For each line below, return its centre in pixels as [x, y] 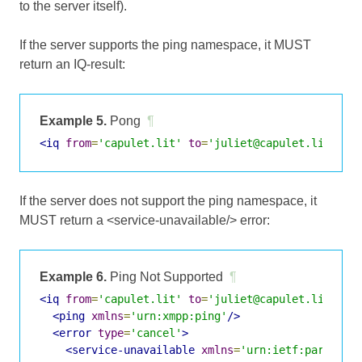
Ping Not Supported [165, 276]
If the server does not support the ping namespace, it [168, 200]
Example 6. [73, 276]
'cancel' [156, 333]
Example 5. [73, 120]
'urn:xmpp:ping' [179, 316]
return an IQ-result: [72, 64]
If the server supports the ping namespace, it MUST [165, 44]
